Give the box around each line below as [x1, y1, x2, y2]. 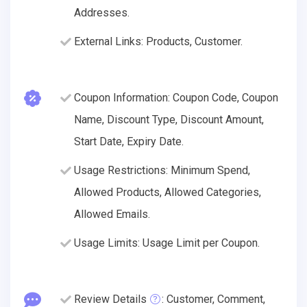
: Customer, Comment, [162, 292, 265, 306]
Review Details [74, 292, 147, 306]
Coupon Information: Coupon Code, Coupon [74, 90, 278, 104]
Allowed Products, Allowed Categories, [74, 185, 261, 199]
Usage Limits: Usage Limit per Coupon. [74, 236, 260, 249]
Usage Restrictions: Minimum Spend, [74, 163, 250, 177]
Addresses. [74, 5, 130, 19]
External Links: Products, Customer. [74, 34, 243, 48]
